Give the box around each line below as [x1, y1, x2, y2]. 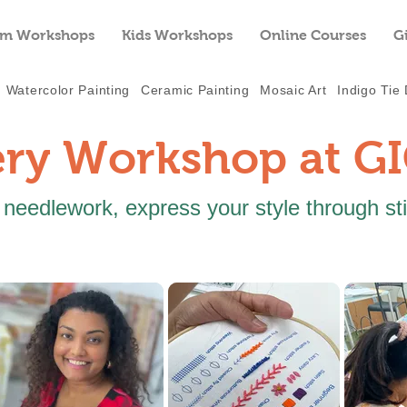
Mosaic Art [260, 83, 327, 97]
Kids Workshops [121, 27, 233, 43]
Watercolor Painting [5, 83, 131, 97]
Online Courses [259, 27, 366, 43]
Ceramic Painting [141, 83, 250, 97]
